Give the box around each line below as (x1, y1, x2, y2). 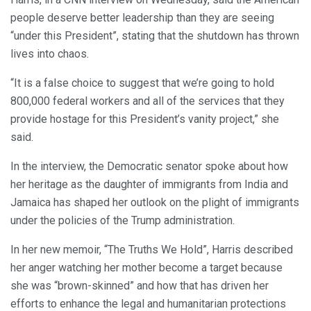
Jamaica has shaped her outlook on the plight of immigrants (10, 196, 299, 210)
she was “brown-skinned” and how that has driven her (10, 279, 269, 293)
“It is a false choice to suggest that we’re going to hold (10, 76, 274, 90)
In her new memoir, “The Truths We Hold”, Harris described (10, 243, 293, 257)
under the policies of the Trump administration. (10, 214, 235, 228)
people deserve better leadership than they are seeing (10, 11, 274, 25)
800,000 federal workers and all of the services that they (10, 94, 285, 108)
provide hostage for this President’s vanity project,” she (10, 112, 279, 126)
